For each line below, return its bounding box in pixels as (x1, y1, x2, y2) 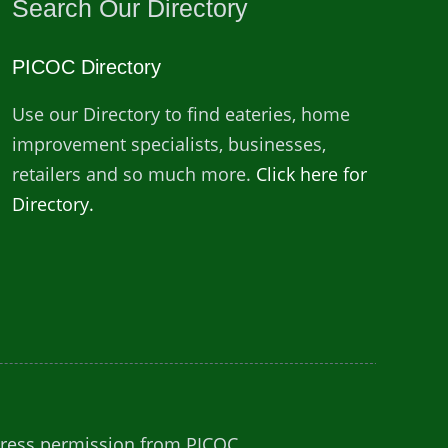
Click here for (255, 162, 367, 186)
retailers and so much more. (11, 162, 256, 186)
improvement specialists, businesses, (11, 132, 326, 156)
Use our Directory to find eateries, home (11, 102, 350, 126)
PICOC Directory (11, 56, 161, 78)
